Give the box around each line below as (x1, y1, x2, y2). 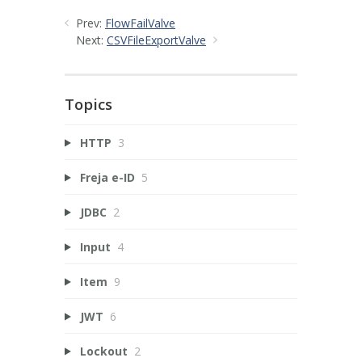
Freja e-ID (79, 169, 135, 185)
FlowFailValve (105, 15, 175, 31)
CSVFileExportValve (107, 32, 206, 48)
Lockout (79, 343, 128, 359)
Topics (65, 94, 112, 114)
